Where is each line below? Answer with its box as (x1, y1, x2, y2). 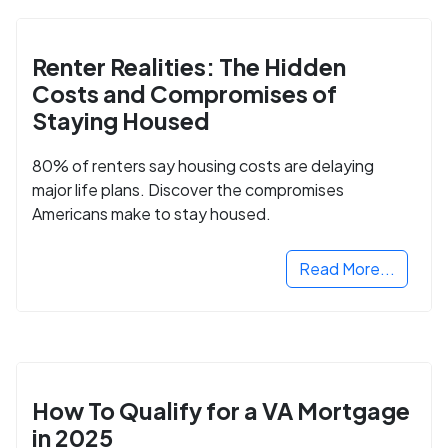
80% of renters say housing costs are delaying (32, 154, 374, 176)
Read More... (299, 257, 395, 279)
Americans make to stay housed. (32, 202, 271, 224)
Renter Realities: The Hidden (32, 52, 346, 82)
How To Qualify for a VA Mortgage (32, 395, 410, 425)
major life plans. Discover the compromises (32, 178, 344, 200)
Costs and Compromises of (32, 79, 337, 109)
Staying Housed (32, 106, 210, 136)
